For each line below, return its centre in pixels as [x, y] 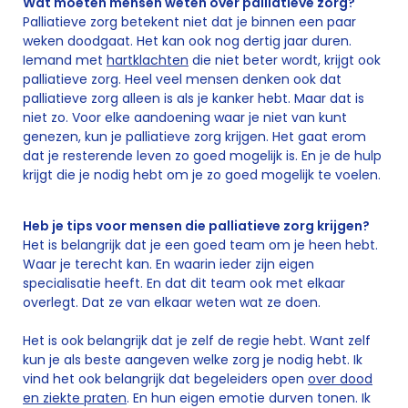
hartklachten [148, 60]
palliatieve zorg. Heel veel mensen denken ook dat [182, 79]
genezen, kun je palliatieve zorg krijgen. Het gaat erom [194, 137]
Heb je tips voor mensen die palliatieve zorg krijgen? [196, 226]
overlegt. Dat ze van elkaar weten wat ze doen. [172, 302]
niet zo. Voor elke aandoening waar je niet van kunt [185, 117]
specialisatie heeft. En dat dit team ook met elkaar [184, 283]
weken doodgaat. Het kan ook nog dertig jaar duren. [187, 41]
